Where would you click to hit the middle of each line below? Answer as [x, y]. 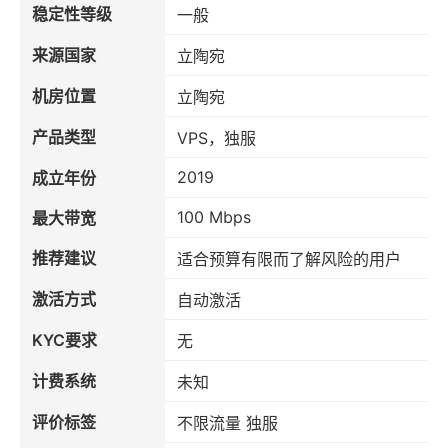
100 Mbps [214, 217]
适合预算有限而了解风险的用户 [289, 259]
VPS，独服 [216, 138]
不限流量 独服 [227, 423]
